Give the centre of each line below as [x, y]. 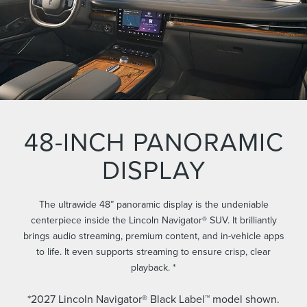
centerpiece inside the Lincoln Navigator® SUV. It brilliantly [153, 220]
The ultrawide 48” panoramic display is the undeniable [153, 204]
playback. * [153, 267]
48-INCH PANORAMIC [153, 142]
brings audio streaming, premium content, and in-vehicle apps [153, 235]
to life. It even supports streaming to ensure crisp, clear [153, 251]
